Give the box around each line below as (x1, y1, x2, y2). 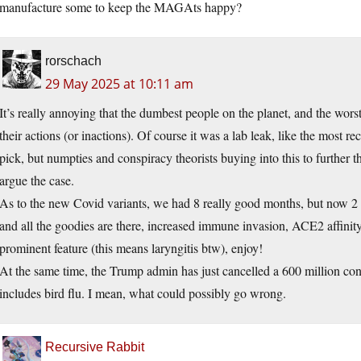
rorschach (45, 54, 102, 68)
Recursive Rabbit (45, 340, 144, 355)
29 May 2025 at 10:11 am (45, 75, 193, 93)
